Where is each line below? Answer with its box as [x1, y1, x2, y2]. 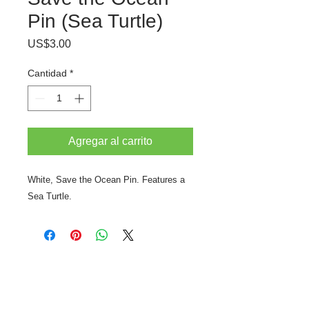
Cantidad [28, 68, 67, 79]
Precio [70, 37, 102, 49]
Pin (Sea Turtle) [28, 10, 163, 32]
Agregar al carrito [68, 135, 152, 147]
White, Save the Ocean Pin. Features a [28, 175, 185, 185]
